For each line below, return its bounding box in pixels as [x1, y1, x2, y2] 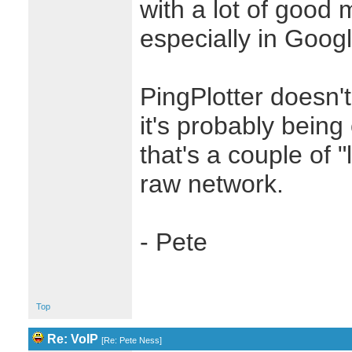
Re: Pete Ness [103, 335, 159, 345]
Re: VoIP [46, 332, 98, 346]
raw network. [139, 170, 284, 198]
